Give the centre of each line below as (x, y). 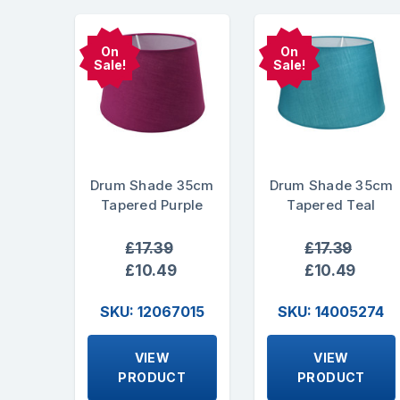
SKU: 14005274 (331, 312)
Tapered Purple (152, 204)
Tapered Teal (331, 204)
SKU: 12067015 (152, 312)
